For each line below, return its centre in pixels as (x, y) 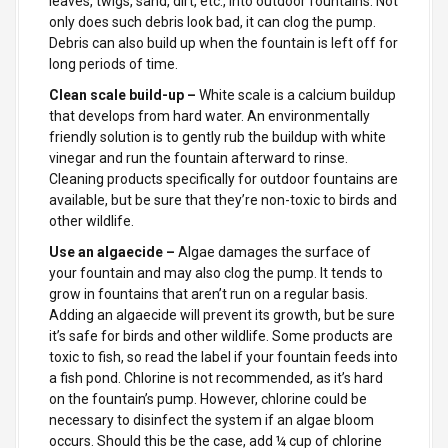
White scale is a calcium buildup (296, 94)
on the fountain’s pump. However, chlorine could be (208, 398)
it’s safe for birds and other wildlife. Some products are (221, 335)
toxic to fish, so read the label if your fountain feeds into (223, 356)
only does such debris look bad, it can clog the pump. (212, 21)
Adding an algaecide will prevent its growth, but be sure (222, 314)
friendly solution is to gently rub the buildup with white (217, 136)
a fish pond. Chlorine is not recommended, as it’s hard (216, 377)
